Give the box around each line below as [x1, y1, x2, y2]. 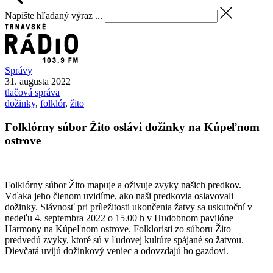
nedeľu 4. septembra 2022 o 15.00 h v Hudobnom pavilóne [5, 212, 233, 223]
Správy [5, 65, 32, 76]
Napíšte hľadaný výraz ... [5, 10, 102, 21]
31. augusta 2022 [5, 76, 71, 87]
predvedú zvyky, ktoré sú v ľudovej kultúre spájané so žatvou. [5, 234, 244, 245]
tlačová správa [5, 87, 60, 98]
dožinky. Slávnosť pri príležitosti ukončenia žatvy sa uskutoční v [5, 201, 252, 212]
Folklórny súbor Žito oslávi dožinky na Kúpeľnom [5, 121, 260, 134]
